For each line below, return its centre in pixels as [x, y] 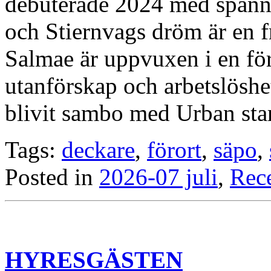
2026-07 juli [158, 177]
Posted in [52, 177]
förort [174, 150]
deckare [98, 150]
